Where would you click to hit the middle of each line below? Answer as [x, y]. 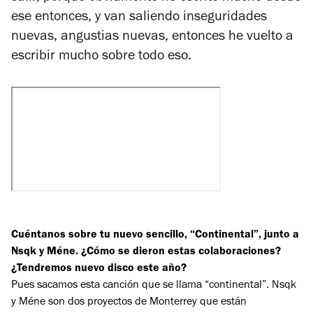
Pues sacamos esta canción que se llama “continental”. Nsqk [154, 285]
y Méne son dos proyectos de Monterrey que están [129, 302]
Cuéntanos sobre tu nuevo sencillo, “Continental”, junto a [155, 235]
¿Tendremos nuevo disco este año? [99, 269]
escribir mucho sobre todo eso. [101, 57]
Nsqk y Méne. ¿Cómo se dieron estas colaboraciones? [146, 252]
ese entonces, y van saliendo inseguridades [139, 18]
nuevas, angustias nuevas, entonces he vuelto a [152, 37]
